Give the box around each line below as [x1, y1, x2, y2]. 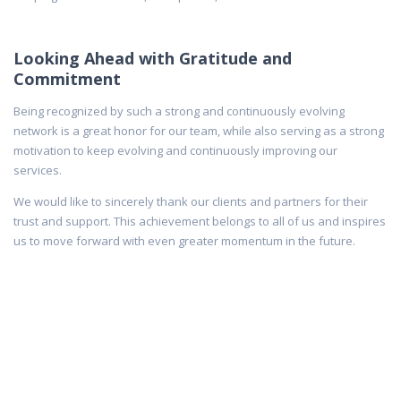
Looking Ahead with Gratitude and [13, 47, 292, 69]
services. [13, 161, 62, 178]
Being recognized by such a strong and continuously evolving [13, 102, 345, 119]
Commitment [13, 67, 121, 90]
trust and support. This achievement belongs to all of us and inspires [13, 212, 386, 229]
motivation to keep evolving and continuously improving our [13, 141, 337, 158]
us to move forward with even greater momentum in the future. [13, 232, 355, 249]
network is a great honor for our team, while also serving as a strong [13, 122, 384, 139]
